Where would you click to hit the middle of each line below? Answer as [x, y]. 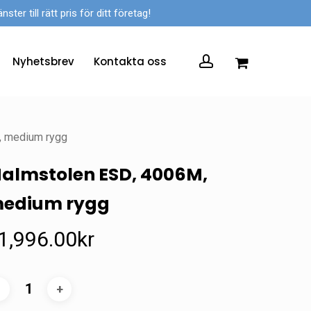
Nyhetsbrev [43, 61]
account [229, 60]
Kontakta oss [130, 61]
